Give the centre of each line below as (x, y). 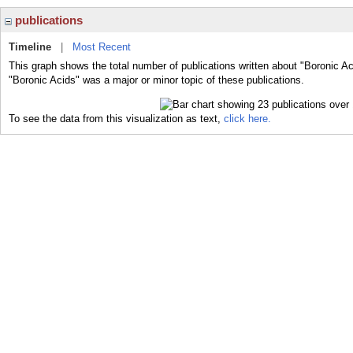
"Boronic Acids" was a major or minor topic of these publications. (156, 80)
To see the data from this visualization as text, (116, 118)
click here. (247, 118)
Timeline (30, 47)
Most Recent (102, 47)
